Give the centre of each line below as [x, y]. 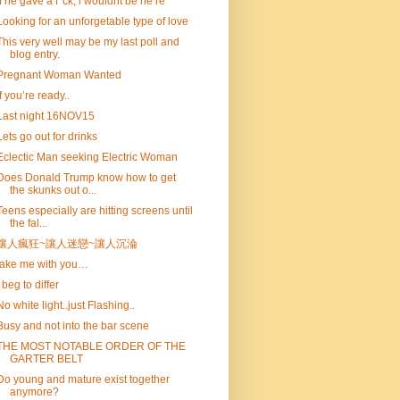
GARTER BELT [46, 359]
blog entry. [34, 54]
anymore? [34, 392]
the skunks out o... [53, 190]
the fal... [28, 223]
